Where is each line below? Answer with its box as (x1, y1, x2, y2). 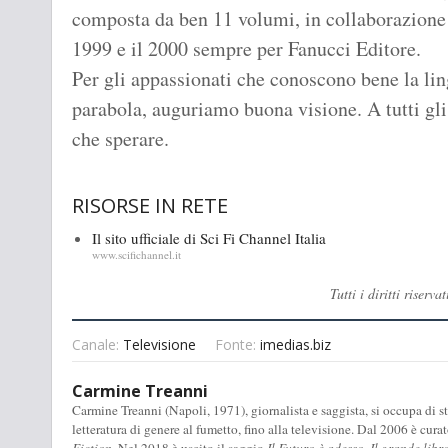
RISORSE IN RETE (72, 192, 228, 220)
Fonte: (215, 334, 260, 354)
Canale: (72, 334, 123, 354)
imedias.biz (260, 334, 331, 354)
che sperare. (72, 125, 169, 153)
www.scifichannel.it (92, 246, 181, 262)
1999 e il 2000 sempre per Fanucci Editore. (72, 35, 421, 63)
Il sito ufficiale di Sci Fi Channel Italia (92, 227, 326, 248)
